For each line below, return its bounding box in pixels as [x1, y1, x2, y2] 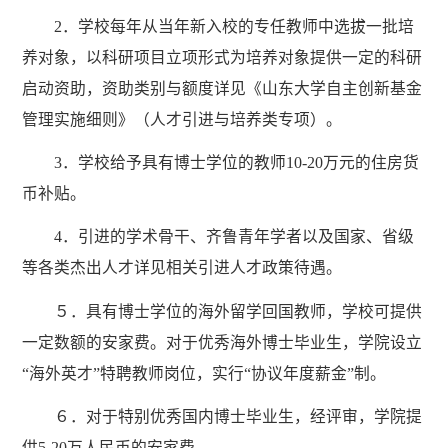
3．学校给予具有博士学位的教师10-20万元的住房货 [53, 154, 419, 171]
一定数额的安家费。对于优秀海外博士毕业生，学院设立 [22, 333, 422, 351]
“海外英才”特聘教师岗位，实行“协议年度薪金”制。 [22, 364, 386, 382]
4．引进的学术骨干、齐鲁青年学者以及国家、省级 [53, 228, 414, 246]
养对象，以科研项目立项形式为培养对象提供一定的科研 [22, 48, 422, 66]
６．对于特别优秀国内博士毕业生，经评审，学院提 [53, 407, 422, 425]
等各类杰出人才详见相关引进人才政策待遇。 [22, 259, 342, 277]
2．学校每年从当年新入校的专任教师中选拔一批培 [53, 17, 414, 35]
